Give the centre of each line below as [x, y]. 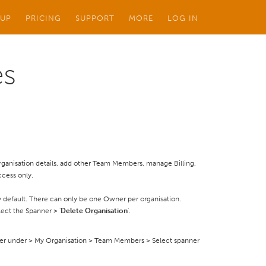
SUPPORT [95, 18]
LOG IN [183, 18]
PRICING [43, 18]
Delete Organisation [94, 211]
